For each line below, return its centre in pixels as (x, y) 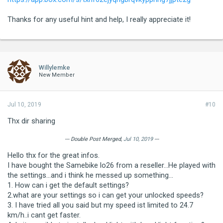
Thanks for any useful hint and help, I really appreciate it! (99, 19)
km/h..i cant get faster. (44, 215)
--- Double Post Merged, (94, 139)
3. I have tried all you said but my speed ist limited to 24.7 (100, 205)
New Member (57, 75)
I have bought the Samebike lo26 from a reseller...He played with (111, 166)
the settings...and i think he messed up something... (90, 175)
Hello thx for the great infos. (54, 156)
